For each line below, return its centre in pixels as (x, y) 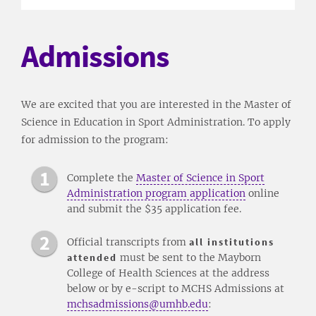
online (262, 193)
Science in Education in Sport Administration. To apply (156, 122)
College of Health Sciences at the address (168, 273)
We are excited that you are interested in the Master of (156, 104)
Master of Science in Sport (200, 177)
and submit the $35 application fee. (154, 208)
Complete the (102, 177)
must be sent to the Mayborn (189, 257)
